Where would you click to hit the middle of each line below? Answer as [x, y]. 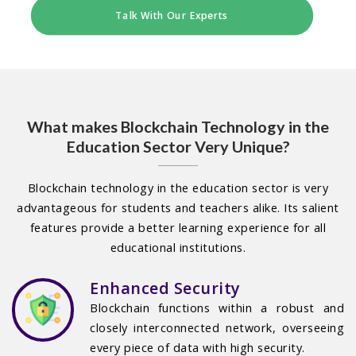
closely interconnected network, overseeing [217, 327]
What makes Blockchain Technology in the [178, 127]
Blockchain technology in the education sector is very [178, 188]
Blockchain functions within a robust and [217, 308]
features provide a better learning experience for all [178, 228]
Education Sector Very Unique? [178, 147]
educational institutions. [178, 248]
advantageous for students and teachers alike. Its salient [178, 208]
